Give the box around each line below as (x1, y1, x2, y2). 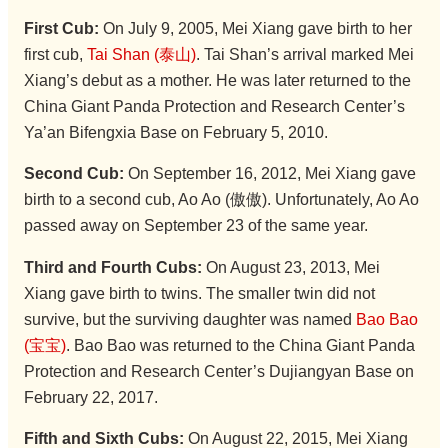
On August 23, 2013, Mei (201, 258, 380, 276)
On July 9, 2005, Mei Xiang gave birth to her (98, 19, 412, 37)
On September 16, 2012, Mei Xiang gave (123, 165, 416, 183)
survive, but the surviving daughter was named (23, 310, 356, 328)
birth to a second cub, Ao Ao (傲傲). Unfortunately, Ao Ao (23, 191, 419, 209)
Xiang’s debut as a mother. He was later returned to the (23, 71, 411, 89)
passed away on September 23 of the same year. (23, 217, 368, 235)
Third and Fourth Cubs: (23, 258, 202, 276)
